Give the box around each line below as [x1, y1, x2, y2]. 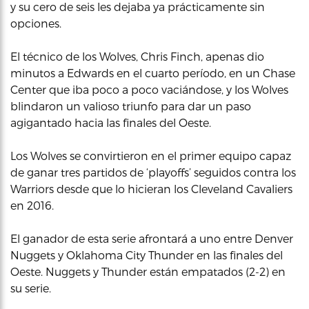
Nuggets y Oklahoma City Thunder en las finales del [10, 248, 283, 261]
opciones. [10, 17, 61, 30]
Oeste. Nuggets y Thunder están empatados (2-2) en [10, 265, 286, 278]
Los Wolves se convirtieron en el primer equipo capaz [10, 149, 291, 162]
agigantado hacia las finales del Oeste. [10, 116, 211, 129]
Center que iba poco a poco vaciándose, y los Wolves [10, 83, 288, 96]
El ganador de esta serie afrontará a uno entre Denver [10, 232, 293, 245]
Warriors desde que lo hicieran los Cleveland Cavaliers [10, 182, 292, 195]
